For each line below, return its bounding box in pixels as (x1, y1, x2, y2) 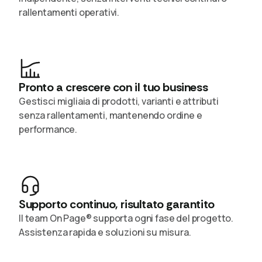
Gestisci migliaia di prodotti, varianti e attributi (19, 94, 219, 108)
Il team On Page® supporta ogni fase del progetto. (19, 211, 234, 225)
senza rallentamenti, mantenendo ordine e (19, 108, 202, 122)
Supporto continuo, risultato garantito (19, 196, 215, 212)
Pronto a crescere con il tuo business (19, 79, 208, 95)
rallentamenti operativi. (19, 5, 120, 19)
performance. (19, 122, 78, 136)
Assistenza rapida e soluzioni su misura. (19, 225, 191, 239)
